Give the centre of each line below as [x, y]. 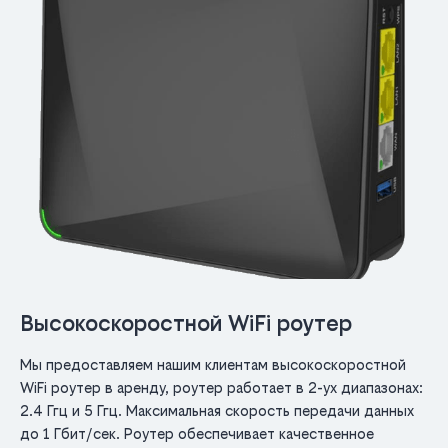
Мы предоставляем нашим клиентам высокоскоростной [213, 365]
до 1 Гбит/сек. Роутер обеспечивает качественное [197, 434]
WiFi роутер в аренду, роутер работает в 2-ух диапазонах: [221, 388]
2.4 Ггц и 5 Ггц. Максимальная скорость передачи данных [217, 411]
